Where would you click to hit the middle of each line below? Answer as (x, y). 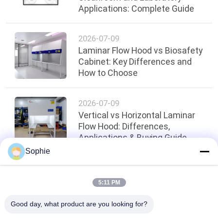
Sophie (38, 151)
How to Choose (108, 73)
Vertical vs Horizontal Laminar (137, 115)
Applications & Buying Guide (133, 137)
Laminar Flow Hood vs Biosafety (141, 51)
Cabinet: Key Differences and (135, 62)
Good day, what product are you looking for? (79, 204)
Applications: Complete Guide (136, 8)
